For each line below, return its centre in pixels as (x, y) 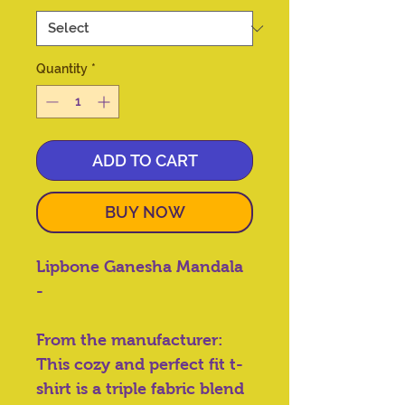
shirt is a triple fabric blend (140, 389)
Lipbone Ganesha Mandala (140, 267)
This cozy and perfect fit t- (140, 365)
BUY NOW (145, 212)
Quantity (62, 69)
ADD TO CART (145, 161)
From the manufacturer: (130, 340)
